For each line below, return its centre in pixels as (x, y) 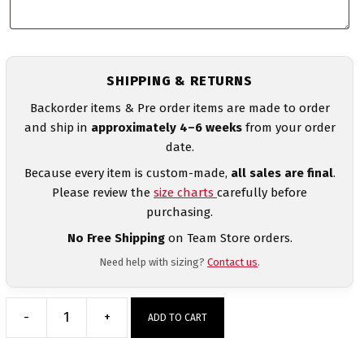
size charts (185, 192)
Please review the (103, 192)
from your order (288, 127)
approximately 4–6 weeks (166, 127)
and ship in (57, 127)
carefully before (262, 192)
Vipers (146, 347)
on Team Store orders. (228, 238)
